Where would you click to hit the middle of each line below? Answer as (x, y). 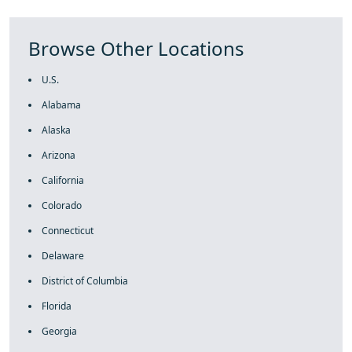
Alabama (61, 105)
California (63, 180)
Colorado (62, 205)
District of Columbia (85, 281)
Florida (57, 306)
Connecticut (68, 231)
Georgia (59, 331)
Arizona (59, 155)
